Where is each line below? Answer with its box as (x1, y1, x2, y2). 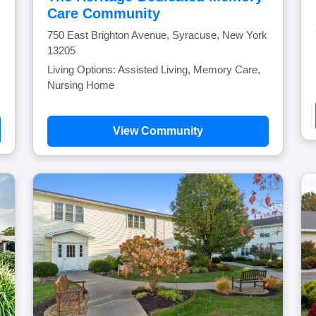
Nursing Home (47, 79, 114, 91)
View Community (113, 125, 203, 137)
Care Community (47, 6, 160, 21)
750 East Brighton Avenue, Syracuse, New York (47, 29, 267, 41)
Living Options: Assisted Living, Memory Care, (47, 63, 260, 75)
